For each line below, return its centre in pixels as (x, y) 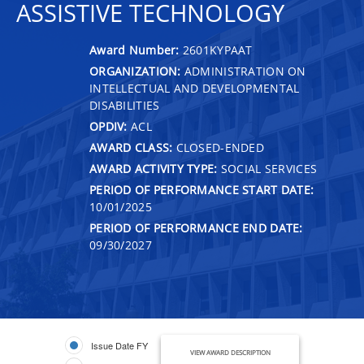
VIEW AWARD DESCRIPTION (230, 352)
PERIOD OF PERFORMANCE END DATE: (196, 227)
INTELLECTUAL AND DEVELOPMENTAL (195, 88)
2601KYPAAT (217, 50)
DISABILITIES (125, 105)
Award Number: (136, 50)
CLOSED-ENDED (219, 147)
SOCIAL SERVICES (267, 168)
